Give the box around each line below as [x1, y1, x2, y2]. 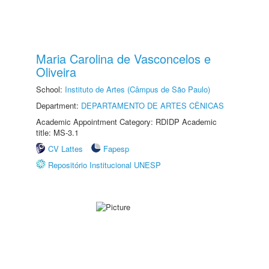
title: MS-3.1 [36, 127, 79, 138]
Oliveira [36, 63, 76, 80]
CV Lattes [48, 143, 83, 154]
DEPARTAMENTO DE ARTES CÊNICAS [81, 100, 224, 111]
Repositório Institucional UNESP [48, 159, 161, 171]
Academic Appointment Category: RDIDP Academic [36, 116, 217, 127]
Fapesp [103, 143, 129, 154]
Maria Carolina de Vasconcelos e [36, 50, 211, 67]
